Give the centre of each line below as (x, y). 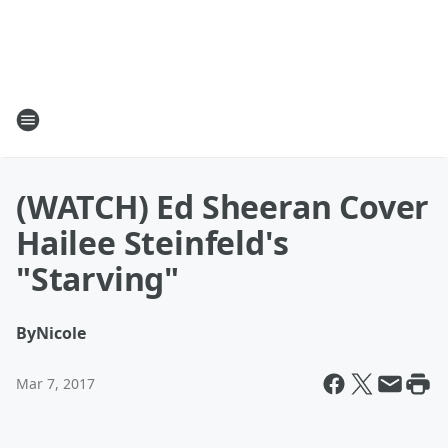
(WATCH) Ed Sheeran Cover (223, 206)
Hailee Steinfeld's (152, 242)
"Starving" (98, 278)
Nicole (61, 333)
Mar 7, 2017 (55, 383)
